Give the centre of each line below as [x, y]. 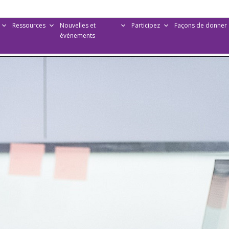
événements [77, 36]
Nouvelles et [77, 25]
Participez [145, 25]
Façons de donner [200, 25]
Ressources [29, 25]
